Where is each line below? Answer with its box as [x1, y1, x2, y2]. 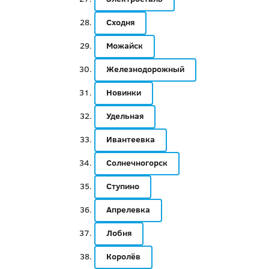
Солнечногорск [106, 157, 168, 169]
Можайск [106, 40, 143, 52]
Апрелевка [106, 204, 150, 216]
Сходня [106, 16, 134, 28]
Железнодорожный [106, 63, 184, 75]
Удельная [106, 110, 144, 122]
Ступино [106, 180, 139, 192]
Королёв [106, 250, 141, 262]
